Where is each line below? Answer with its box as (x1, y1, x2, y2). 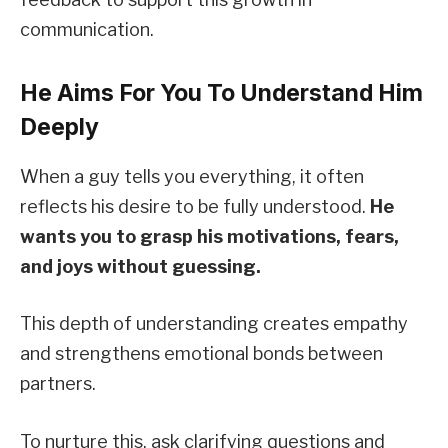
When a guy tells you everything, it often (20, 165, 364, 187)
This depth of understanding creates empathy (20, 313, 408, 335)
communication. (20, 18, 154, 40)
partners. (20, 373, 96, 395)
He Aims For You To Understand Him (20, 79, 423, 108)
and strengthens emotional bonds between (20, 343, 383, 365)
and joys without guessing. (20, 255, 261, 277)
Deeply (20, 113, 99, 142)
